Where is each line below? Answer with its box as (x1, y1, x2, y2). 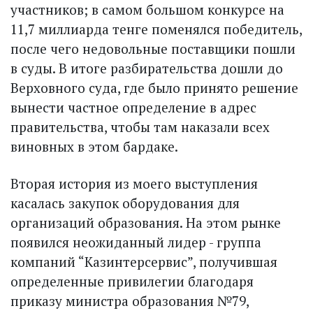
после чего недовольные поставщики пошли (10, 39, 296, 57)
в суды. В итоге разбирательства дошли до (10, 59, 283, 77)
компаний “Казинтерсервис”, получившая (10, 252, 277, 270)
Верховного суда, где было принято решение (10, 78, 298, 96)
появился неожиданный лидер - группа (10, 233, 261, 251)
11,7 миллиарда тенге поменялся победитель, (10, 20, 302, 38)
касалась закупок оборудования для (10, 194, 240, 212)
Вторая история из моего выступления (10, 174, 258, 192)
